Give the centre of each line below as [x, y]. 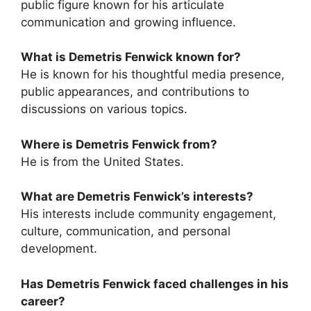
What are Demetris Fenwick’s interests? [137, 197]
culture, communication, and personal [126, 232]
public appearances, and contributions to [135, 92]
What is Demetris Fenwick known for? [131, 57]
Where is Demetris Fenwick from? [119, 144]
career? [43, 301]
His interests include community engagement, [149, 214]
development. [59, 249]
